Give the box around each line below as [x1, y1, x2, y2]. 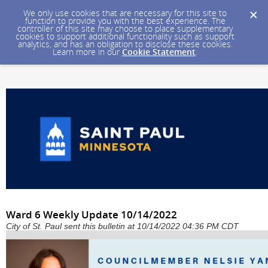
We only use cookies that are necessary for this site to [23, 7, 227, 19]
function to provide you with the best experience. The [25, 15, 226, 26]
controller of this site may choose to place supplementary [17, 23, 233, 34]
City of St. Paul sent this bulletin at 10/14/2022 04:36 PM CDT [6, 221, 239, 231]
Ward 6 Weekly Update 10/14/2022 [6, 207, 177, 221]
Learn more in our [53, 46, 122, 57]
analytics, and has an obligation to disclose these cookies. [17, 38, 233, 50]
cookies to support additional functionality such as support [16, 31, 234, 42]
